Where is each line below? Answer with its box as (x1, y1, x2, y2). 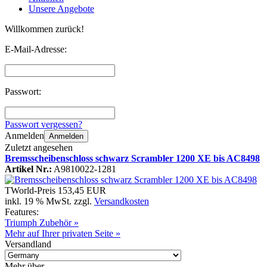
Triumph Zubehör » (5, 218, 79, 228)
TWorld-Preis (5, 185, 55, 196)
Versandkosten (94, 196, 149, 207)
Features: (5, 207, 39, 218)
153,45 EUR (58, 185, 106, 196)
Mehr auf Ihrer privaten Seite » (5, 228, 120, 239)
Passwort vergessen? (5, 119, 82, 130)
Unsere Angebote (29, 4, 94, 14)
